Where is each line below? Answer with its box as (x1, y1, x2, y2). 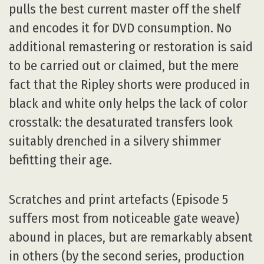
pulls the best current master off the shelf (9, 1, 240, 18)
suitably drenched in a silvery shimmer (9, 133, 221, 150)
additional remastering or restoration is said (9, 39, 253, 55)
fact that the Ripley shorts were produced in (9, 77, 250, 93)
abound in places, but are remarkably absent (9, 229, 253, 245)
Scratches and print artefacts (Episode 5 (9, 191, 228, 207)
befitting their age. (9, 152, 112, 169)
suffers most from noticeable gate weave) (9, 210, 239, 226)
